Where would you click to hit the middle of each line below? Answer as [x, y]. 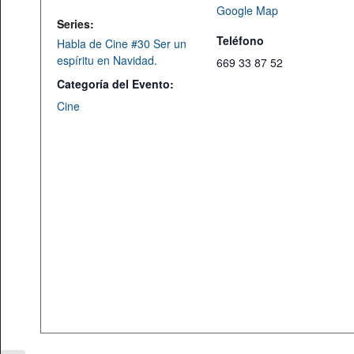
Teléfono [241, 40]
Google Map [248, 10]
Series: [75, 24]
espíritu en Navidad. [107, 60]
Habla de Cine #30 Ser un [122, 43]
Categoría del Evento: [115, 84]
